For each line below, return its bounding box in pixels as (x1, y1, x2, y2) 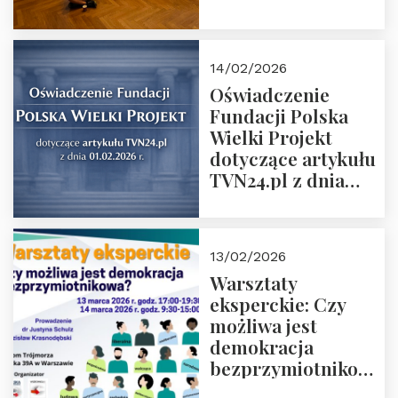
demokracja (210, 334, 314, 359)
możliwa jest (210, 313, 317, 338)
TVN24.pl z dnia (210, 167, 345, 192)
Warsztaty (210, 270, 298, 295)
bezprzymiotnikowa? (210, 355, 392, 380)
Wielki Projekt (210, 124, 332, 149)
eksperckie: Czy (210, 291, 346, 316)
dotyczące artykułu (210, 146, 376, 171)
